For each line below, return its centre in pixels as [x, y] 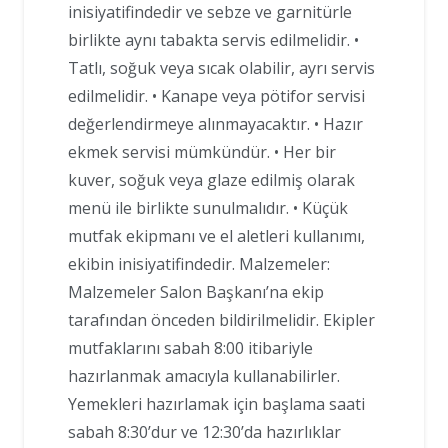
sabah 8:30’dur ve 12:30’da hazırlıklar [204, 432]
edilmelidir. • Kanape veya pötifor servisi [216, 96]
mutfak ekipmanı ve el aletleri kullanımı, [216, 236]
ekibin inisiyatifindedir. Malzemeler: [199, 264]
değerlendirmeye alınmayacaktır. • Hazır [215, 124]
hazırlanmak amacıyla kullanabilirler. [204, 376]
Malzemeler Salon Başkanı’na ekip [196, 292]
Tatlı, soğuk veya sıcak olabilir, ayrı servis [221, 68]
